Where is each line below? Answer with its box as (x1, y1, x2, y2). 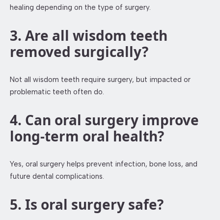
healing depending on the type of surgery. (10, 3, 151, 12)
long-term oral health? (10, 127, 164, 146)
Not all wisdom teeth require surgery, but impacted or (10, 75, 191, 84)
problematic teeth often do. (10, 87, 104, 97)
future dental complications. (10, 172, 104, 181)
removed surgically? (10, 42, 148, 61)
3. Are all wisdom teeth (10, 26, 167, 45)
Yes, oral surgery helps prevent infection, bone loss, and (10, 160, 197, 169)
